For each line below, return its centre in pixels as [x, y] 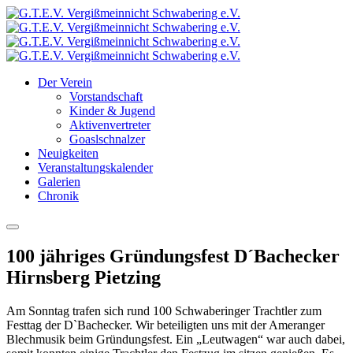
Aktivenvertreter [110, 125]
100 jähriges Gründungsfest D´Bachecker [173, 256]
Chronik [58, 196]
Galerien [59, 182]
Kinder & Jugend [112, 111]
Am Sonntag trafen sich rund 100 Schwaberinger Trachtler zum [164, 310]
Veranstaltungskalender [95, 167]
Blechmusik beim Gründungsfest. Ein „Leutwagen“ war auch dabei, [176, 339]
